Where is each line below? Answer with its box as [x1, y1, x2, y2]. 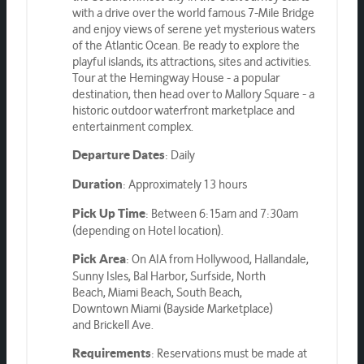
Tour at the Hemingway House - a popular [71, 69, 279, 85]
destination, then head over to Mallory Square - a [71, 85, 314, 102]
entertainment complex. [71, 118, 193, 134]
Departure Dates [71, 149, 165, 162]
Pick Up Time [71, 207, 145, 220]
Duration [71, 178, 123, 191]
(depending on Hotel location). [71, 222, 223, 238]
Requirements [71, 347, 151, 360]
